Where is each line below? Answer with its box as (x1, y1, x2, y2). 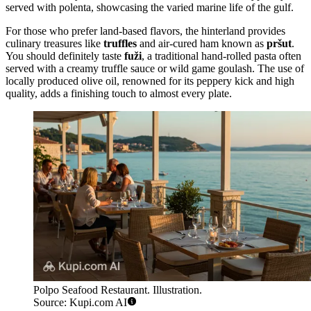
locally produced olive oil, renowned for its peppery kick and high (6, 75, 294, 87)
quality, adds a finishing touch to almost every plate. (6, 87, 232, 100)
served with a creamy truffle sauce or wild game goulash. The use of (6, 62, 304, 75)
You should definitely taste (6, 50, 124, 62)
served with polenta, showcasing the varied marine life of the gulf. (6, 1, 294, 14)
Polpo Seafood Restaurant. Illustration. (33, 283, 202, 296)
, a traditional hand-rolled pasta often (142, 50, 301, 62)
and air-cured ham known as (137, 37, 267, 50)
